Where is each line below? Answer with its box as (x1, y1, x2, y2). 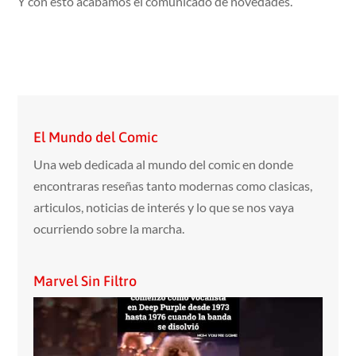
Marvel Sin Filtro (33, 272, 137, 289)
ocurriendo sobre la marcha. (33, 220, 185, 236)
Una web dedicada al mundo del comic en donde (33, 156, 294, 172)
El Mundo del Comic (33, 128, 159, 145)
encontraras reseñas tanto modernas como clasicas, (33, 177, 313, 193)
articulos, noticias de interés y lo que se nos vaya (33, 199, 295, 215)
